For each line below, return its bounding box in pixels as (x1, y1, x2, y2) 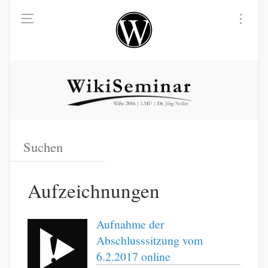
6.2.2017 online (96, 248, 170, 264)
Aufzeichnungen (28, 177, 160, 204)
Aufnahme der (96, 216, 165, 232)
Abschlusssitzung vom (96, 232, 203, 248)
